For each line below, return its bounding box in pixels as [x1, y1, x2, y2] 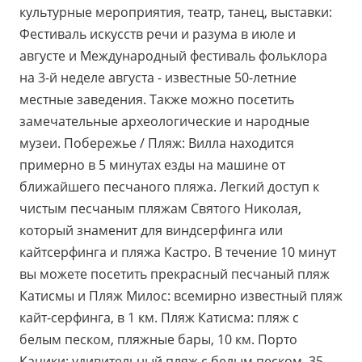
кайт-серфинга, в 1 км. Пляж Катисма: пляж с [19, 309, 299, 326]
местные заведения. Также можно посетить [19, 90, 294, 108]
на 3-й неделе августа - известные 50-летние [19, 69, 297, 86]
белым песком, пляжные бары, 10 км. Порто [19, 330, 297, 348]
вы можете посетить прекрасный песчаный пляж [19, 265, 330, 283]
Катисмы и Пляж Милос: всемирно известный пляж [19, 287, 343, 305]
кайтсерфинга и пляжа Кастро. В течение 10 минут [19, 243, 336, 261]
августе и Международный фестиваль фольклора [19, 47, 327, 65]
